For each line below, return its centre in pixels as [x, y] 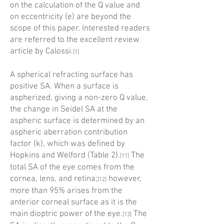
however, [124, 179]
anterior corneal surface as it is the [73, 202]
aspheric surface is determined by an [77, 121]
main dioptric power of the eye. [66, 214]
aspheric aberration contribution [69, 132]
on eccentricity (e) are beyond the [70, 17]
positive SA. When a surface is [64, 86]
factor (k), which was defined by [67, 144]
